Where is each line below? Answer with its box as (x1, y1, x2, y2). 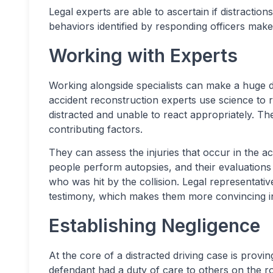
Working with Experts (49, 44, 238, 66)
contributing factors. (49, 123, 143, 135)
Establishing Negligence (49, 214, 260, 236)
